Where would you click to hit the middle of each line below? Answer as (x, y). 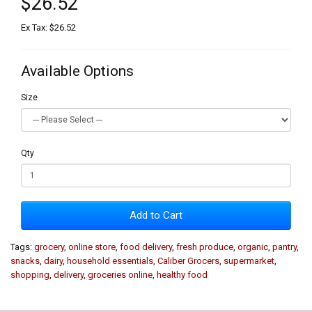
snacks (25, 260)
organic (253, 247)
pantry (284, 247)
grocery (49, 247)
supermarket (249, 260)
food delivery (146, 247)
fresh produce (205, 247)
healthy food (182, 274)
